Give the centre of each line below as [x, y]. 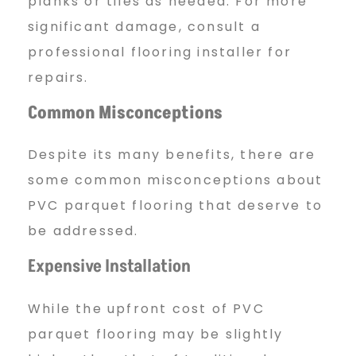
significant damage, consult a [144, 27]
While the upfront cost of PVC [146, 308]
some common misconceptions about [176, 180]
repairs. [58, 78]
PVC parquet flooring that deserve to [176, 206]
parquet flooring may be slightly [156, 334]
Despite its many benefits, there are [172, 155]
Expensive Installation [109, 267]
